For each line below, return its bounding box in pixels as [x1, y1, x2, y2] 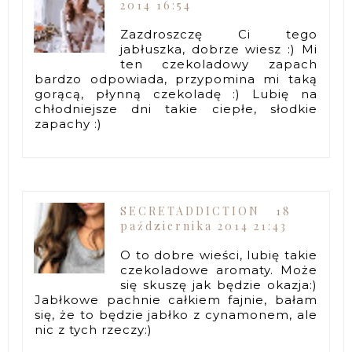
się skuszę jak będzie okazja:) [120, 277, 317, 293]
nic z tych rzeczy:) [35, 322, 153, 338]
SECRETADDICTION [120, 203, 261, 219]
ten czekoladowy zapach [120, 56, 317, 71]
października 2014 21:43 [120, 218, 288, 234]
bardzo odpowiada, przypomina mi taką [35, 71, 317, 86]
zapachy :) [35, 115, 103, 131]
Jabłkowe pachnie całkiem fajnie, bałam [35, 292, 317, 308]
